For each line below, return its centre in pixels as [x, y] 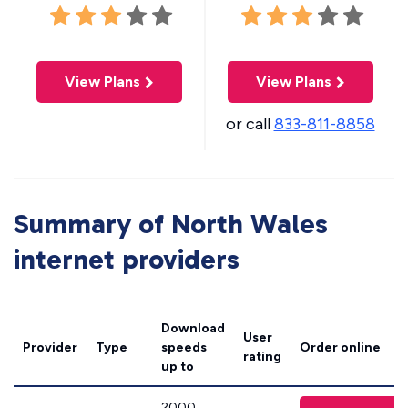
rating [262, 357]
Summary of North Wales [171, 224]
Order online [340, 347]
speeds [184, 347]
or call [250, 124]
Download [193, 328]
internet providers [127, 260]
